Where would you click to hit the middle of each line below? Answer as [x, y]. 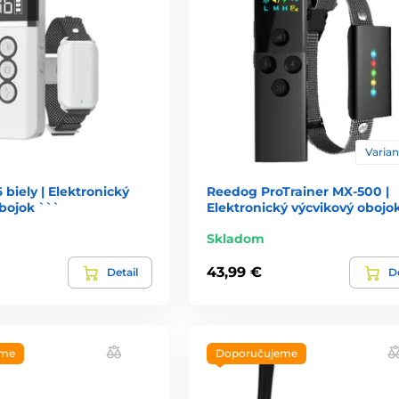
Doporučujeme [256, 353]
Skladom [235, 238]
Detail [122, 272]
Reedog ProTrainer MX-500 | [297, 191]
